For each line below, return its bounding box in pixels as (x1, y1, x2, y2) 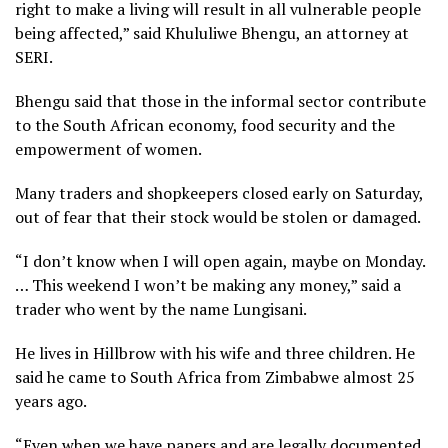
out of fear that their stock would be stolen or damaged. (15, 206, 421, 229)
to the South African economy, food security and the (15, 114, 395, 137)
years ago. (15, 390, 87, 413)
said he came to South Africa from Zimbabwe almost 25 (15, 366, 415, 389)
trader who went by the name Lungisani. (15, 298, 307, 321)
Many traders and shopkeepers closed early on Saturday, (15, 182, 423, 205)
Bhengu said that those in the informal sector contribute (15, 90, 426, 113)
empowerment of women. (15, 138, 202, 161)
